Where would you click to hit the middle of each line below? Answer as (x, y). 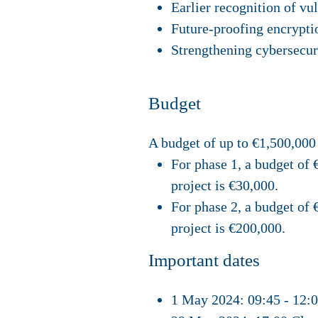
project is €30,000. (225, 186)
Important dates (204, 261)
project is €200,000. (228, 228)
